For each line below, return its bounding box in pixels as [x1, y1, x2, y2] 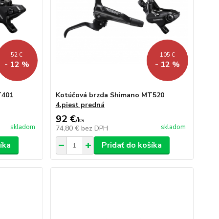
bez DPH [81, 124, 108, 133]
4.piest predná [55, 100, 105, 109]
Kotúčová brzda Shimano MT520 [55, 90, 164, 100]
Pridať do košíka [101, 140, 162, 151]
